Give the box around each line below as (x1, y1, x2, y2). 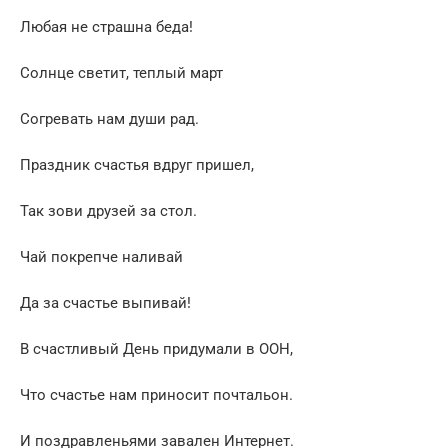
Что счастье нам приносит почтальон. (20, 385, 293, 404)
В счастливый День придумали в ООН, (20, 339, 293, 358)
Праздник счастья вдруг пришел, (20, 155, 254, 174)
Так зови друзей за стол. (20, 201, 197, 220)
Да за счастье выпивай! (20, 293, 191, 312)
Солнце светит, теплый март (20, 63, 223, 82)
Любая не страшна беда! (20, 17, 193, 36)
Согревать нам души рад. (20, 109, 199, 128)
